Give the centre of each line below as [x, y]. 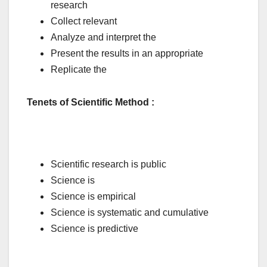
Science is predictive [94, 228]
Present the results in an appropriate [127, 54]
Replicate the [79, 70]
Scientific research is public [108, 164]
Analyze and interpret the [103, 38]
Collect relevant [84, 21]
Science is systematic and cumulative [130, 212]
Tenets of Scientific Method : [91, 102]
